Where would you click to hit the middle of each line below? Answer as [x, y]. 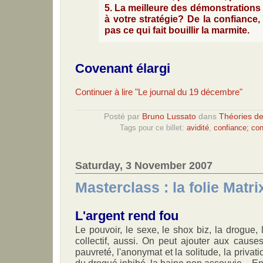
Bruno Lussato [169, 116]
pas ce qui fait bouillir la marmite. [177, 30]
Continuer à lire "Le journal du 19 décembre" [159, 92]
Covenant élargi [123, 68]
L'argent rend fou [127, 215]
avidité [198, 128]
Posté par [123, 116]
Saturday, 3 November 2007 [144, 165]
